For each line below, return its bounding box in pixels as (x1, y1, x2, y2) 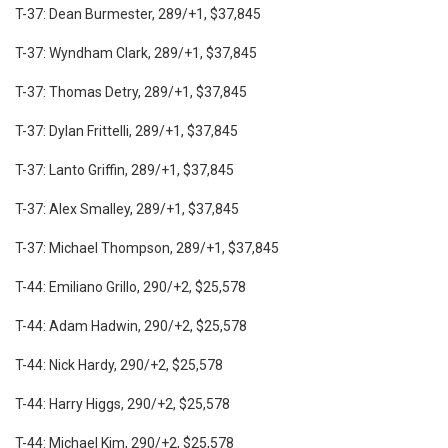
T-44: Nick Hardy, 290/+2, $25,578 (15, 356, 223, 373)
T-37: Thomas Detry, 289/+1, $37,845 (15, 83, 247, 100)
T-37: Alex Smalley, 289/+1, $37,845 (15, 200, 239, 217)
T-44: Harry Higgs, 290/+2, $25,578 (15, 395, 230, 412)
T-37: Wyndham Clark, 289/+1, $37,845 (15, 44, 257, 61)
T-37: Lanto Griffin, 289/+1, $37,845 (15, 161, 234, 178)
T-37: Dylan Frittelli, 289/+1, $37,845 (15, 122, 238, 139)
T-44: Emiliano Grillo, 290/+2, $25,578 (15, 278, 246, 295)
